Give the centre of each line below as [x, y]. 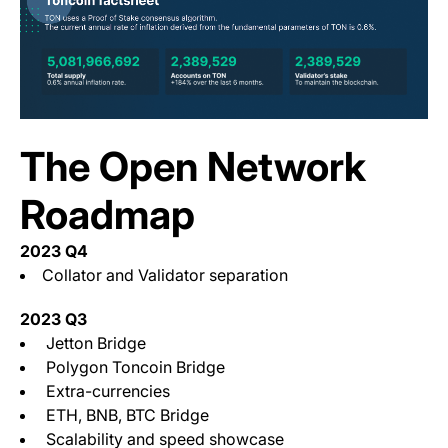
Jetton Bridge [94, 342]
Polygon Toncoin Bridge [133, 366]
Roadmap [107, 214]
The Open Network [193, 166]
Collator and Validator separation [165, 274]
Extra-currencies [106, 390]
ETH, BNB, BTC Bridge [125, 414]
